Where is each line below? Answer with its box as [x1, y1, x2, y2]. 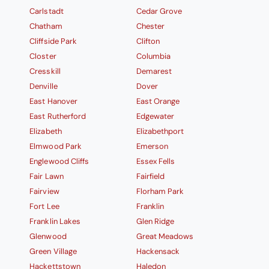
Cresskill [29, 66, 61, 77]
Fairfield [136, 171, 165, 182]
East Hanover [29, 96, 77, 107]
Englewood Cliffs [29, 156, 89, 167]
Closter [29, 51, 56, 62]
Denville [29, 81, 58, 92]
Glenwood [29, 231, 67, 242]
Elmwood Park [29, 141, 82, 152]
